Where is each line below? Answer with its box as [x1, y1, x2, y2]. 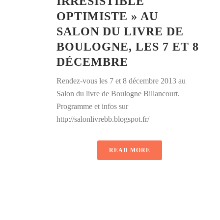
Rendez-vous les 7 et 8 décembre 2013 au [56, 77, 186, 85]
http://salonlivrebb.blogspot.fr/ [56, 115, 149, 124]
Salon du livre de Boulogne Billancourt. [56, 89, 180, 98]
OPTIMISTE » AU [56, 10, 158, 23]
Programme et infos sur [56, 102, 128, 111]
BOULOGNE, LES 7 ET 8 [56, 40, 199, 54]
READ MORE [109, 147, 150, 154]
